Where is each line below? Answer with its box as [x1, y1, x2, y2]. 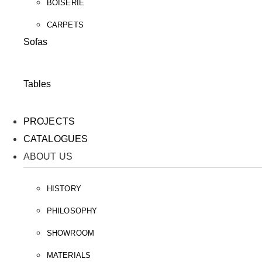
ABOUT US [23, 151, 73, 161]
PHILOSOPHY [47, 206, 97, 215]
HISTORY [47, 184, 81, 193]
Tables [23, 79, 51, 89]
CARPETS [47, 20, 84, 29]
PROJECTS [23, 116, 75, 126]
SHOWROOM [47, 229, 94, 237]
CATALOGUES [23, 134, 88, 144]
